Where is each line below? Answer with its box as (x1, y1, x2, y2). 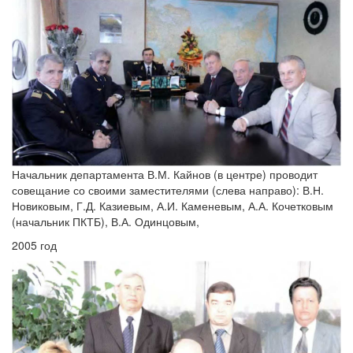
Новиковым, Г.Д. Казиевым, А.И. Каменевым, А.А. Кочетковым (12, 197, 333, 214)
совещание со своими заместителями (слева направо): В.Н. (12, 181, 324, 198)
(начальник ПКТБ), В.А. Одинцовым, (12, 213, 199, 229)
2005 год (12, 236, 57, 253)
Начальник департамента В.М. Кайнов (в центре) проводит (12, 165, 318, 182)
